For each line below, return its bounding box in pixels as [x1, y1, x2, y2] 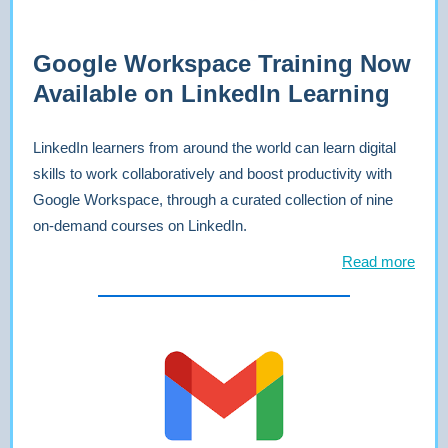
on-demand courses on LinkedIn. [33, 217, 247, 234]
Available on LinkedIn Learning [33, 80, 390, 107]
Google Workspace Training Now [33, 50, 411, 77]
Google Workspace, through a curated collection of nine [33, 191, 393, 208]
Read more [342, 253, 415, 270]
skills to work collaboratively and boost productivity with [33, 165, 392, 182]
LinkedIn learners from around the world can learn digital [33, 139, 396, 156]
